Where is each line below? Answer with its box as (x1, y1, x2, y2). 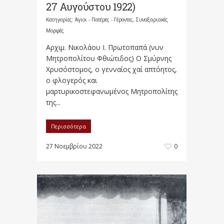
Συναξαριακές (136, 16, 168, 23)
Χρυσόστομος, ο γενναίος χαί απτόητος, (46, 64, 177, 74)
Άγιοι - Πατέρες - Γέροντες (75, 16, 133, 23)
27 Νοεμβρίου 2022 (46, 142, 102, 151)
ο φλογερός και (46, 75, 97, 85)
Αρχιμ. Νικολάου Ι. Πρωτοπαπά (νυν (46, 42, 163, 52)
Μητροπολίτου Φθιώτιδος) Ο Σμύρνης (46, 53, 171, 63)
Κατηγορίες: (46, 16, 75, 23)
